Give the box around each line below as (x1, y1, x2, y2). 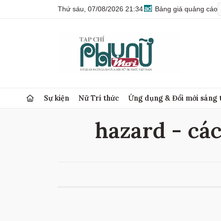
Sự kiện (44, 93, 70, 103)
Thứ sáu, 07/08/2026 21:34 (58, 5, 143, 13)
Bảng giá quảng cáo (153, 5, 218, 13)
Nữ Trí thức (78, 93, 119, 103)
